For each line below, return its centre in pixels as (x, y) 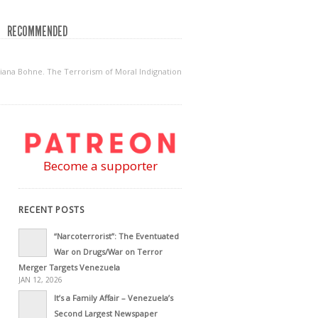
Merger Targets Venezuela (69, 267)
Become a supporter (100, 165)
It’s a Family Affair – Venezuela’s (114, 297)
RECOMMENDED (37, 31)
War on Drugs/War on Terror (108, 251)
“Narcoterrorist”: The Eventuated (116, 236)
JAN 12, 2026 (40, 279)
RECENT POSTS (51, 209)
